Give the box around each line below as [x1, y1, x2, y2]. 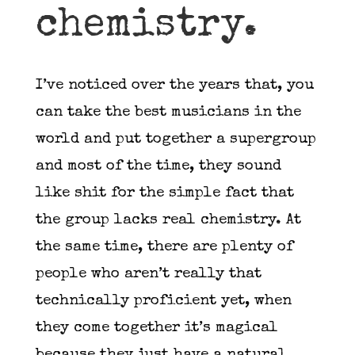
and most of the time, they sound [35, 158, 281, 174]
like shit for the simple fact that [35, 185, 294, 201]
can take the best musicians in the [35, 105, 301, 120]
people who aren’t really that [35, 266, 261, 282]
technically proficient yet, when [35, 293, 292, 309]
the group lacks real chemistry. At [35, 212, 301, 228]
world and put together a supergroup [35, 132, 316, 147]
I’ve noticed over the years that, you [35, 78, 314, 94]
